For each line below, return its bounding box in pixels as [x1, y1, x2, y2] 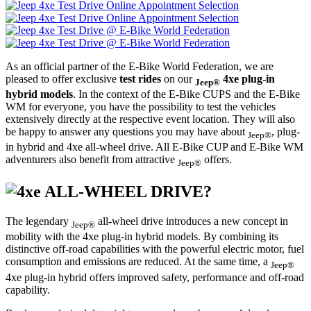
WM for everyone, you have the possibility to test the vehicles [6, 101, 276, 112]
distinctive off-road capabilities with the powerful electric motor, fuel [6, 243, 304, 255]
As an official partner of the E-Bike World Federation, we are [6, 60, 274, 72]
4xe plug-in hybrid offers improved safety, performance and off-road [6, 271, 304, 283]
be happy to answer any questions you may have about [6, 126, 248, 137]
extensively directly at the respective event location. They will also [6, 113, 295, 125]
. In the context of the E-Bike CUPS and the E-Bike [73, 88, 300, 100]
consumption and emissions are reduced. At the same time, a [6, 255, 271, 268]
